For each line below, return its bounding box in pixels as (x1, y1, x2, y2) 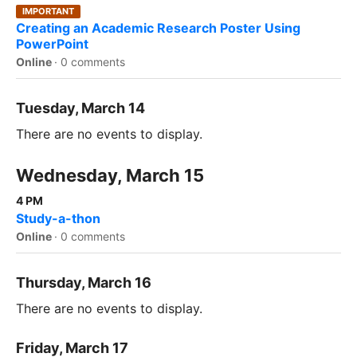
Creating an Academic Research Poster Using (16, 19, 300, 36)
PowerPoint (16, 35, 88, 52)
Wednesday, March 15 (16, 164, 204, 186)
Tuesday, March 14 (16, 99, 145, 116)
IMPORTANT (22, 5, 74, 17)
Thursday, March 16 (16, 273, 151, 291)
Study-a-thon (16, 210, 100, 226)
